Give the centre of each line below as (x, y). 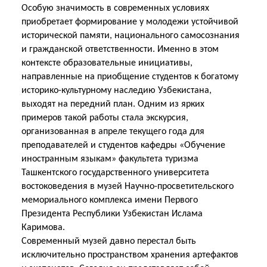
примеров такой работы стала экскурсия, (105, 118)
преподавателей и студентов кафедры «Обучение (123, 145)
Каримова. (43, 228)
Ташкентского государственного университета (115, 173)
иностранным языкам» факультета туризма (110, 159)
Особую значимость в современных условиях (115, 8)
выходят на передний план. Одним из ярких (113, 104)
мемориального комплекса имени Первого (110, 200)
